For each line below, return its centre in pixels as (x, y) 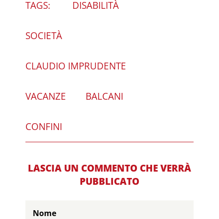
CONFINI (44, 126)
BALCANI (105, 96)
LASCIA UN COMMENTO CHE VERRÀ (109, 168)
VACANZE (46, 96)
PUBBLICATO (109, 181)
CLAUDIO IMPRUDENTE (76, 66)
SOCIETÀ (44, 35)
